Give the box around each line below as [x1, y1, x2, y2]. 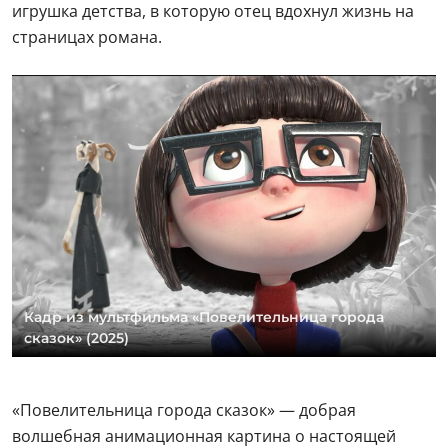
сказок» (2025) [24, 329, 129, 348]
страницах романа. [12, 25, 166, 48]
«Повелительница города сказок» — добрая [12, 399, 356, 422]
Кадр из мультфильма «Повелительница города [24, 308, 384, 327]
